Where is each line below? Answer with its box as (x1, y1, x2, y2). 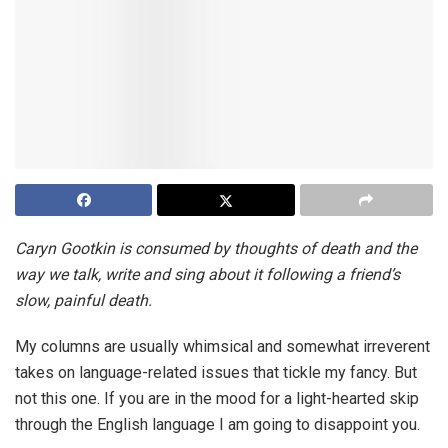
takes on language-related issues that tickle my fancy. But (15, 363, 417, 383)
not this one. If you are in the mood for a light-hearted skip (15, 389, 419, 409)
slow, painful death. (15, 291, 152, 311)
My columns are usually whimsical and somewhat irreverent (15, 337, 430, 357)
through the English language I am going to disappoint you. (15, 415, 420, 435)
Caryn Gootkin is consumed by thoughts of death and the (15, 239, 417, 259)
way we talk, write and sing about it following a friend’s (15, 265, 400, 285)
